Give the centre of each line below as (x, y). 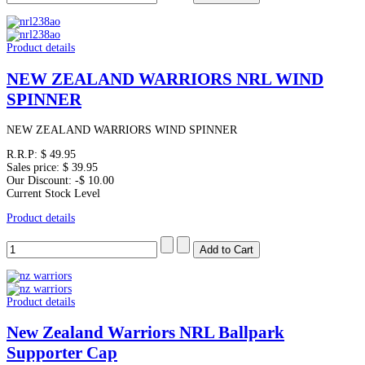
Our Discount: (41, 181)
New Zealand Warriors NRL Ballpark (145, 333)
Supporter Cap (62, 353)
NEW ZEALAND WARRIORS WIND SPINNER (122, 130)
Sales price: (35, 168)
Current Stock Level (53, 194)
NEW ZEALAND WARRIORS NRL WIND (165, 79)
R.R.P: (24, 155)
